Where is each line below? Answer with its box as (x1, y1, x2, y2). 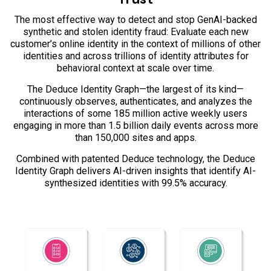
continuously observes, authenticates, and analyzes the (19, 96, 252, 108)
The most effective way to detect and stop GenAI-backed (14, 14, 257, 26)
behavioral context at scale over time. (57, 62, 214, 74)
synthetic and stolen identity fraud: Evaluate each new (22, 26, 249, 38)
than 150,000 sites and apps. (74, 132, 197, 144)
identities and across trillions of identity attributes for (22, 50, 249, 62)
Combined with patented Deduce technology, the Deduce (16, 153, 255, 165)
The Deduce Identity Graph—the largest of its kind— (27, 83, 244, 96)
